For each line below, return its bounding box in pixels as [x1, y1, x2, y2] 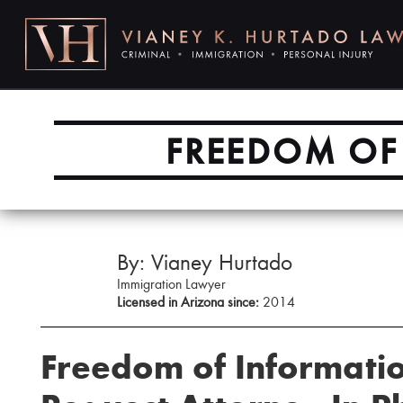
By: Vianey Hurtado [117, 245, 292, 276]
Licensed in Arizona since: [117, 291, 259, 310]
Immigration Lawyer [117, 273, 226, 292]
